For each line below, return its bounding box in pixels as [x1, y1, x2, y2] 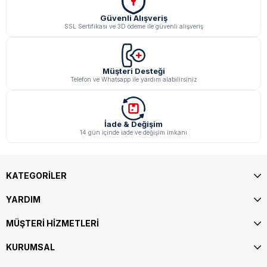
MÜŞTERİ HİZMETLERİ [6, 218, 99, 229]
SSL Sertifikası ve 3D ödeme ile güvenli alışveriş [64, 23, 203, 30]
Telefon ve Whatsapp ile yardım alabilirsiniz [70, 76, 197, 83]
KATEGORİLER [6, 170, 67, 181]
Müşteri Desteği [102, 66, 165, 76]
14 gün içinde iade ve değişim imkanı [80, 129, 187, 136]
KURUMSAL [6, 242, 55, 253]
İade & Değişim [104, 119, 163, 129]
